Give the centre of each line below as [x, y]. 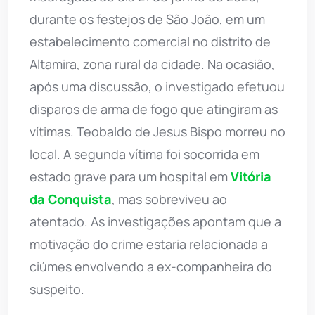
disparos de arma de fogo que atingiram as [154, 109]
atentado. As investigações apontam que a [155, 221]
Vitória [251, 176]
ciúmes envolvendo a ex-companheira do [151, 266]
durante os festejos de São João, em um [147, 19]
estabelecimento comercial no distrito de [150, 41]
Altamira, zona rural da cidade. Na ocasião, [152, 64]
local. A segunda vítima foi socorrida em [144, 154]
